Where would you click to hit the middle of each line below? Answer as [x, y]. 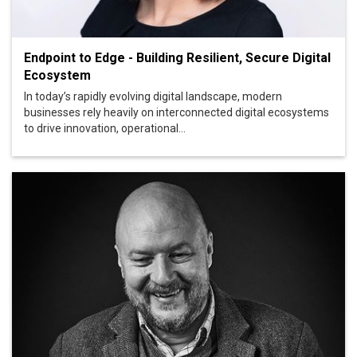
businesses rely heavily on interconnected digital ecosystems [177, 112]
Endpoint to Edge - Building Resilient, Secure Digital [177, 57]
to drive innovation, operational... [105, 128]
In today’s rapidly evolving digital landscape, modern [153, 96]
